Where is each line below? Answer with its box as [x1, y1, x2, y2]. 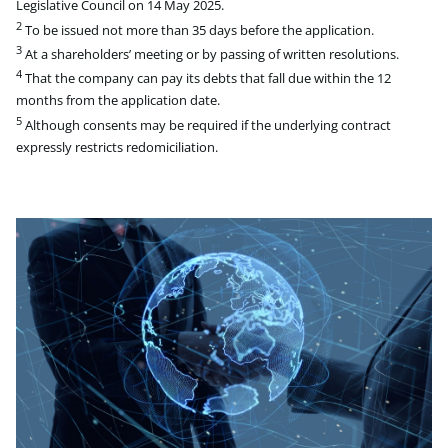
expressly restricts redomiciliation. [16, 137, 218, 156]
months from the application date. [16, 91, 220, 110]
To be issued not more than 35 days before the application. [22, 20, 374, 39]
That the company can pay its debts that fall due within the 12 [22, 69, 391, 88]
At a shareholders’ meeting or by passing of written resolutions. [22, 44, 399, 63]
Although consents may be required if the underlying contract [22, 115, 391, 134]
